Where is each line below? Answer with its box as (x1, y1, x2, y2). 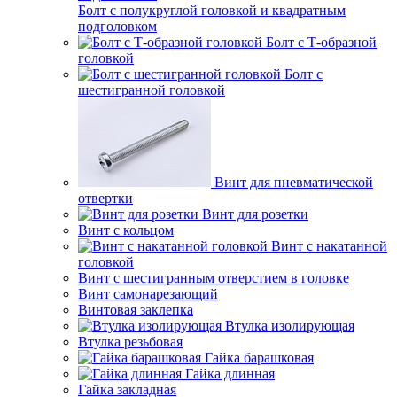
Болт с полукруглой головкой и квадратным (78, 3, 346, 18)
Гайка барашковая (205, 350, 314, 365)
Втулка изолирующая (225, 318, 354, 333)
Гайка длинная (185, 366, 275, 381)
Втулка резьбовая (78, 334, 183, 349)
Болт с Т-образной (266, 35, 377, 50)
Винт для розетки (202, 206, 308, 222)
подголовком (78, 19, 157, 34)
